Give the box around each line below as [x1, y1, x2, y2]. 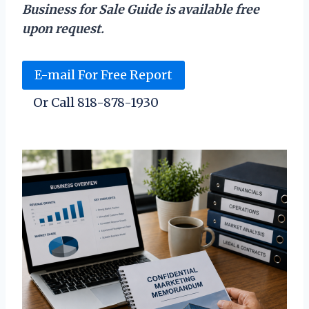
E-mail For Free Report [34, 66, 172, 83]
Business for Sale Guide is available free [22, 1, 259, 17]
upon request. [22, 21, 104, 37]
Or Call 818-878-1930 [33, 94, 159, 111]
